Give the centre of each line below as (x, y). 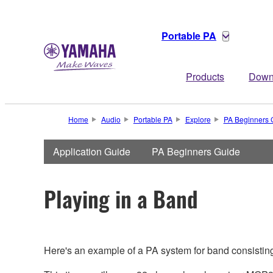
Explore (198, 119)
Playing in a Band (121, 198)
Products (205, 76)
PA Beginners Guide (196, 151)
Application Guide (92, 151)
